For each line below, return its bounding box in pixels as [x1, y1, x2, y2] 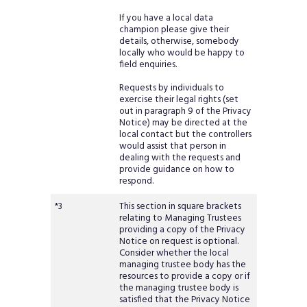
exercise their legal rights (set [119, 93, 239, 108]
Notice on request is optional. [119, 234, 239, 249]
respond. [119, 174, 154, 189]
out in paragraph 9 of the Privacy [119, 104, 252, 119]
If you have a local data [119, 11, 214, 26]
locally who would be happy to [119, 46, 245, 61]
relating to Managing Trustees [119, 211, 242, 226]
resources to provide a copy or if [119, 269, 251, 284]
